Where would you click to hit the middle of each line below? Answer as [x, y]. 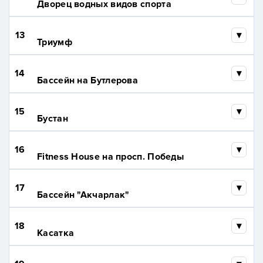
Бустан [53, 119]
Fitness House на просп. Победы [110, 157]
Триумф [55, 43]
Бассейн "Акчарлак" [83, 195]
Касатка [56, 233]
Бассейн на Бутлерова [87, 81]
